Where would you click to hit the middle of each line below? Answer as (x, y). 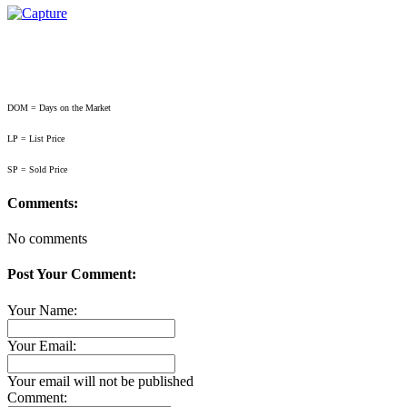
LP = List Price (36, 138)
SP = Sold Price (37, 169)
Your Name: (42, 310)
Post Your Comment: (72, 274)
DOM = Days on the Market (59, 107)
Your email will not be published (100, 381)
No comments (47, 239)
